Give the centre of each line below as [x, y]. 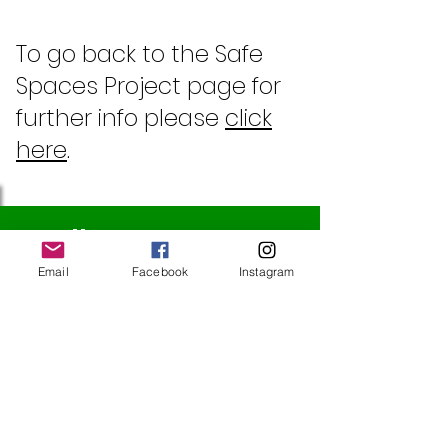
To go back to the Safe [139, 53]
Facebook [160, 271]
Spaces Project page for [148, 85]
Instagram [266, 271]
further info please [120, 117]
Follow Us [104, 240]
